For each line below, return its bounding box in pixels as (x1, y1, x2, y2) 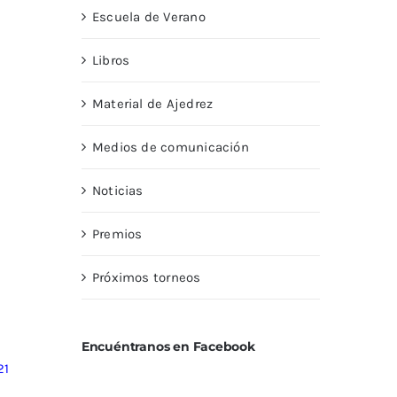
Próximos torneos (91, 269, 201, 286)
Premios (91, 226, 143, 243)
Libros (91, 52, 130, 69)
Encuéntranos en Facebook (81, 339, 255, 355)
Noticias (91, 183, 144, 199)
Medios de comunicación (91, 139, 249, 156)
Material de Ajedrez (91, 96, 214, 113)
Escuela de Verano (91, 9, 206, 26)
